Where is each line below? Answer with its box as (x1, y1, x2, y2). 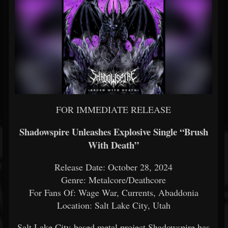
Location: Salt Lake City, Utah (56, 199, 170, 211)
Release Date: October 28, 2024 (54, 161, 173, 173)
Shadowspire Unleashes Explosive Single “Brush (19, 125, 208, 138)
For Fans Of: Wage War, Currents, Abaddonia (28, 186, 198, 198)
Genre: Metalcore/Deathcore (61, 174, 166, 186)
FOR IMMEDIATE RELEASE (56, 103, 171, 116)
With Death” (88, 138, 139, 152)
